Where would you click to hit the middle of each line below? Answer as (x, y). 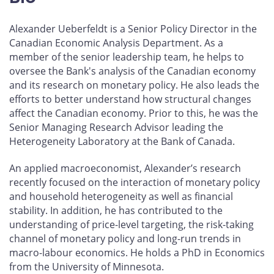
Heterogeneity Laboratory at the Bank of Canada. (122, 142)
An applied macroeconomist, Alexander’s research (125, 168)
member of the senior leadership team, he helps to (127, 57)
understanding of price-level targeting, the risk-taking (131, 225)
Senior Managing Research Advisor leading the (116, 128)
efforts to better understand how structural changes (130, 99)
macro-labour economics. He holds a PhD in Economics (137, 253)
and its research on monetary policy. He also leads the (134, 85)
